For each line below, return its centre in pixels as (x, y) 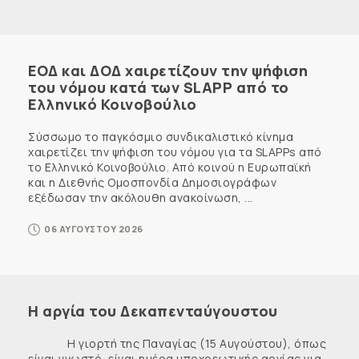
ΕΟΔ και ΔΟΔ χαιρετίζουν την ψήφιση (168, 70)
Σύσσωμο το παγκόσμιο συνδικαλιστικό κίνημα (161, 136)
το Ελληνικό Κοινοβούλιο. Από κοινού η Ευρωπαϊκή (170, 167)
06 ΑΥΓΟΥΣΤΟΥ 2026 (94, 228)
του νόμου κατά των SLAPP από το (159, 87)
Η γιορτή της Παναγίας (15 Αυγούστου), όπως (177, 343)
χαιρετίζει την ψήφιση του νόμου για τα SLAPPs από (175, 151)
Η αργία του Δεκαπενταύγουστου (153, 311)
